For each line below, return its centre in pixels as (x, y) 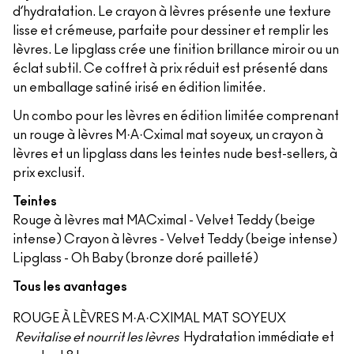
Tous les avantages (70, 287)
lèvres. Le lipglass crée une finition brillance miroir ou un (176, 50)
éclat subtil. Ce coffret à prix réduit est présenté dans (170, 69)
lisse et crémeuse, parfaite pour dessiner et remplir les (171, 31)
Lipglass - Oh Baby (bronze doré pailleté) (136, 258)
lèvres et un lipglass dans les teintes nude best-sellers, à (175, 154)
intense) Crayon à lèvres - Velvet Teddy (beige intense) (175, 239)
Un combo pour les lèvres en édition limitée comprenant (176, 116)
